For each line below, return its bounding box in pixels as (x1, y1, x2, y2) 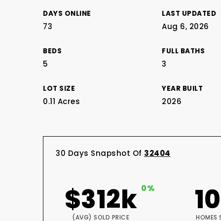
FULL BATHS (162, 46, 205, 56)
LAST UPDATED (162, 9, 217, 18)
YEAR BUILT (162, 84, 203, 93)
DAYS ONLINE (43, 9, 91, 18)
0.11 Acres (43, 96, 80, 107)
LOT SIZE (43, 84, 75, 93)
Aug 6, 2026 (162, 21, 209, 32)
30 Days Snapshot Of (56, 148, 144, 158)
